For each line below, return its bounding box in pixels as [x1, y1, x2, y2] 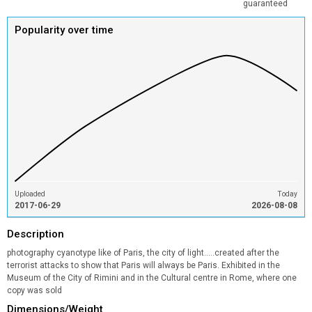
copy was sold [7, 286, 62, 295]
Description [7, 228, 64, 240]
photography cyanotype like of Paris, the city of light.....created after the [7, 248, 279, 258]
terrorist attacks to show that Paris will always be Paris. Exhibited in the [7, 260, 280, 270]
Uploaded [15, 190, 45, 198]
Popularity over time [15, 24, 114, 36]
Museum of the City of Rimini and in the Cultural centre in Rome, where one [7, 273, 297, 283]
